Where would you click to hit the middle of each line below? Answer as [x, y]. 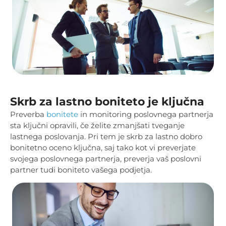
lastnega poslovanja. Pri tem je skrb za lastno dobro [106, 137]
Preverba [28, 115]
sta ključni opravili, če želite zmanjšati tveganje [97, 126]
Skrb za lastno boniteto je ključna [107, 102]
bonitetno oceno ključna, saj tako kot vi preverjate [103, 148]
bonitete [62, 115]
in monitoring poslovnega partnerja [146, 115]
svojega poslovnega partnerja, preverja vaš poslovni [106, 159]
